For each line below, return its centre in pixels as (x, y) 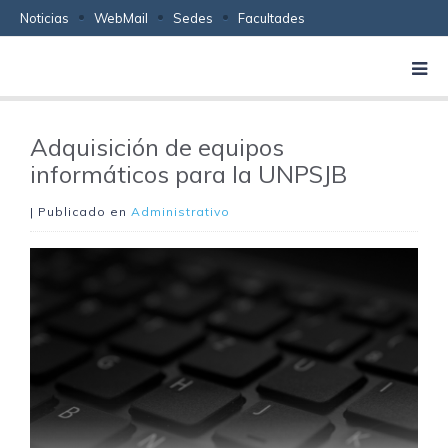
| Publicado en (80, 211)
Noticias (44, 18)
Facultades (271, 18)
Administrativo (180, 211)
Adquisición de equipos (157, 147)
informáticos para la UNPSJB (188, 174)
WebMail (121, 18)
